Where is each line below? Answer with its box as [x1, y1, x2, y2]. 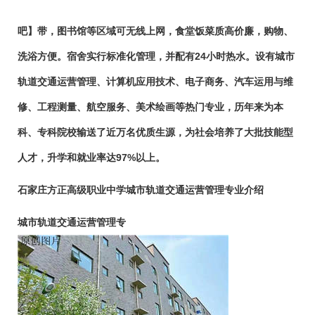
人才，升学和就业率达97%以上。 [18, 152, 165, 163]
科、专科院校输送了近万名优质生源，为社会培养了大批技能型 [18, 127, 293, 138]
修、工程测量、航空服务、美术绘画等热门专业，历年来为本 [18, 101, 283, 112]
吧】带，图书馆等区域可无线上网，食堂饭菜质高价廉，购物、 [18, 25, 293, 37]
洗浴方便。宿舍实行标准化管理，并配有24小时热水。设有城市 [18, 51, 295, 62]
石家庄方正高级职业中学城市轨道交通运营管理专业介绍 [18, 184, 264, 195]
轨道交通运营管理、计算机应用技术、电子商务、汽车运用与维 [18, 76, 293, 87]
